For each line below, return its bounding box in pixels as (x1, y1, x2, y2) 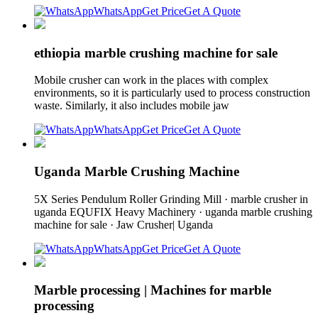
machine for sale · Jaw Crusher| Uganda (34, 218, 216, 231)
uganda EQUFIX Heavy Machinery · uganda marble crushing (34, 205, 312, 218)
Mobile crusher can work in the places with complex (34, 74, 268, 87)
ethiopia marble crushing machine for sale (34, 45, 278, 60)
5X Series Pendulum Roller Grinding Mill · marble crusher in (34, 192, 308, 205)
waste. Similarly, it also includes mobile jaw (34, 99, 232, 112)
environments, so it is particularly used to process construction (34, 87, 310, 99)
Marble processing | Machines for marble (34, 283, 271, 298)
